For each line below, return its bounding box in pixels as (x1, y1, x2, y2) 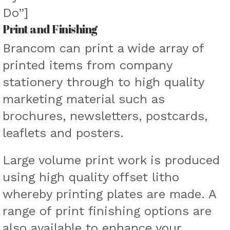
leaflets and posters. (3, 126, 124, 141)
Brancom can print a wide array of (3, 41, 204, 56)
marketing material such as (3, 92, 165, 107)
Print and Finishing (3, 21, 98, 36)
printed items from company (3, 58, 172, 73)
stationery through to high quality (3, 75, 204, 90)
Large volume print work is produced (3, 153, 220, 168)
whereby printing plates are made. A (3, 187, 216, 202)
